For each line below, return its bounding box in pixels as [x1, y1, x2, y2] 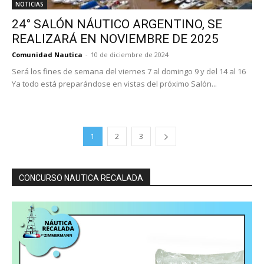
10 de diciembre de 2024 [91, 49, 169, 59]
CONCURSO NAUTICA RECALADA [19, 173, 143, 183]
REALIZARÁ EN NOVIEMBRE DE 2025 [12, 31, 219, 46]
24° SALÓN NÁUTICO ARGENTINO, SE [12, 16, 222, 31]
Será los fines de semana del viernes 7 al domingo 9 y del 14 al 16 [12, 65, 246, 77]
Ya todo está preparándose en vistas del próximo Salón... [12, 78, 217, 89]
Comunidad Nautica [12, 49, 82, 59]
